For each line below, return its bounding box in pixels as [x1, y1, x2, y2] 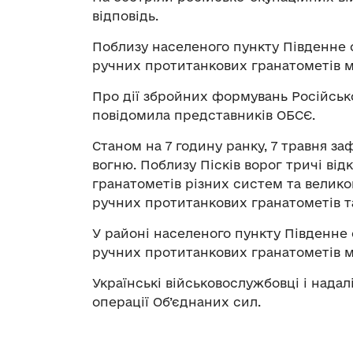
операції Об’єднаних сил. [92, 295, 261, 310]
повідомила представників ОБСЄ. [92, 108, 315, 123]
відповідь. [92, 9, 158, 24]
